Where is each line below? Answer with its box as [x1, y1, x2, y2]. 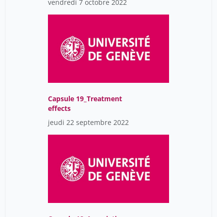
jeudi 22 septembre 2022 [48, 118, 129, 127]
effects [48, 104, 71, 113]
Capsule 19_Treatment [48, 94, 122, 104]
